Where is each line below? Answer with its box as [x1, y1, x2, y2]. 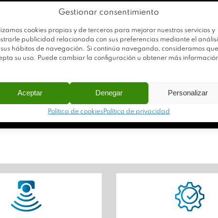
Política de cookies [48, 108, 104, 115]
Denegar [95, 89, 123, 97]
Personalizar [167, 89, 208, 97]
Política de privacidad [103, 108, 170, 115]
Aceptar [18, 89, 43, 97]
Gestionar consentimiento [58, 8, 160, 17]
